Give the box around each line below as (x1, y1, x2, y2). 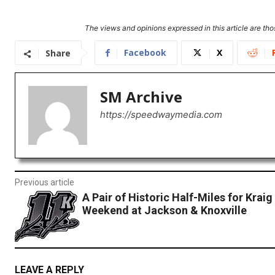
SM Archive (100, 87, 182, 107)
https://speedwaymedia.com (100, 109, 222, 121)
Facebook (124, 47, 166, 59)
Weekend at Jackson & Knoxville (82, 204, 247, 217)
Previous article (15, 177, 74, 188)
